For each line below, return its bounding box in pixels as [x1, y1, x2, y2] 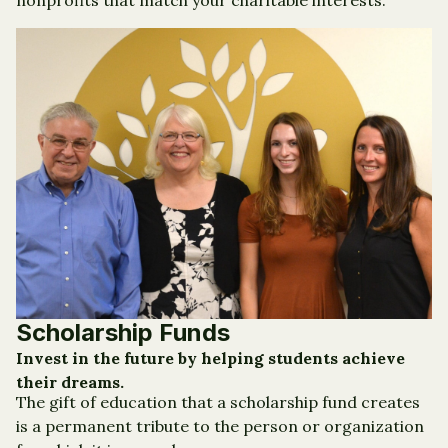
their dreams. [16, 372, 124, 393]
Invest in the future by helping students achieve [16, 348, 405, 369]
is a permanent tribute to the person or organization [16, 416, 424, 437]
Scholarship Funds [16, 318, 230, 348]
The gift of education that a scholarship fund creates [16, 392, 420, 413]
